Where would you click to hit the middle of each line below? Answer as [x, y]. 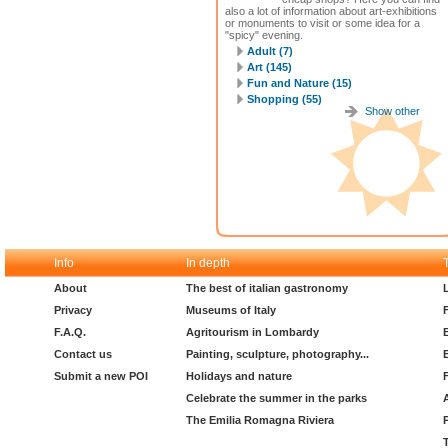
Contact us [83, 354]
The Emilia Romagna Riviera [260, 420]
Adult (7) [270, 51]
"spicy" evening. [264, 35]
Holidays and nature [239, 376]
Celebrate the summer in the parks [276, 398]
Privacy [73, 310]
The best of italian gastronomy [267, 288]
